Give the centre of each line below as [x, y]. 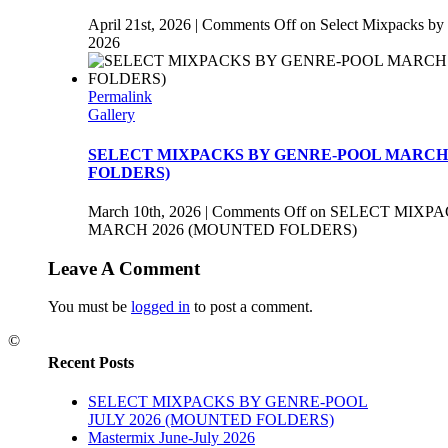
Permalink [120, 97]
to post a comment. [251, 307]
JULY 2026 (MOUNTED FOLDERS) [211, 419]
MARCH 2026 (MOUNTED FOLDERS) [222, 229]
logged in [160, 307]
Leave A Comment [124, 268]
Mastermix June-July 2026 [171, 437]
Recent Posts [91, 362]
